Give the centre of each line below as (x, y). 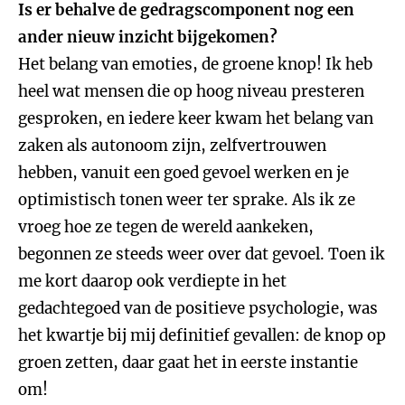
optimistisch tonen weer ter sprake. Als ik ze (187, 200)
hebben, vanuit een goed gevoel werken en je (184, 173)
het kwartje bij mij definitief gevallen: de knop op (202, 335)
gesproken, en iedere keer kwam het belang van (196, 118)
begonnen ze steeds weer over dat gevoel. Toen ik (202, 254)
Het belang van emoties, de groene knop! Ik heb (195, 64)
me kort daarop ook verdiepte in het (152, 281)
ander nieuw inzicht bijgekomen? (148, 37)
